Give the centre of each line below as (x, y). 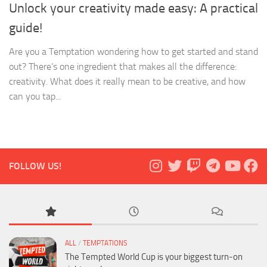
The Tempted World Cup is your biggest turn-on (154, 257)
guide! (26, 28)
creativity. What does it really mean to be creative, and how (127, 82)
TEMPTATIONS (105, 243)
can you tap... (35, 97)
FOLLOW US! (35, 166)
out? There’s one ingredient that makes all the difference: (123, 67)
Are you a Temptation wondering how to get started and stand (133, 52)
